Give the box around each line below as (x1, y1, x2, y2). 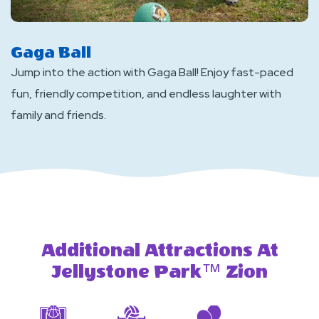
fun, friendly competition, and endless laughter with (11, 86, 281, 101)
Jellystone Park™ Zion (51, 261, 268, 283)
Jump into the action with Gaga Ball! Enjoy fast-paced (11, 65, 293, 80)
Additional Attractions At (41, 240, 278, 261)
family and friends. (11, 108, 106, 122)
